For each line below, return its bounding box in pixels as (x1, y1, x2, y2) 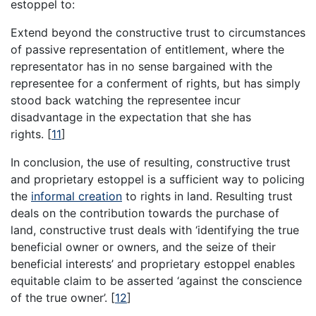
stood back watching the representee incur (11, 92, 241, 107)
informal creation (31, 188, 122, 203)
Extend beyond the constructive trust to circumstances (11, 25, 305, 39)
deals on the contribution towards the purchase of (11, 205, 279, 220)
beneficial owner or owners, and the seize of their (11, 239, 276, 254)
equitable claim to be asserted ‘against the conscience (11, 273, 302, 288)
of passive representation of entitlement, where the (11, 42, 284, 56)
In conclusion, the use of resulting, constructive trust (11, 154, 291, 169)
